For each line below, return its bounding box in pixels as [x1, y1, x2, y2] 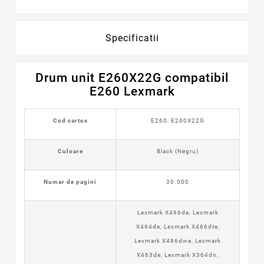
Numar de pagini [44, 178, 97, 185]
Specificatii [105, 32, 159, 44]
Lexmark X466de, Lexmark [137, 209, 219, 216]
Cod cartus [52, 117, 88, 124]
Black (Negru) [157, 147, 199, 154]
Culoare [57, 147, 83, 154]
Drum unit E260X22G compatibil [35, 70, 229, 85]
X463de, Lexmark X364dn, [137, 251, 219, 258]
